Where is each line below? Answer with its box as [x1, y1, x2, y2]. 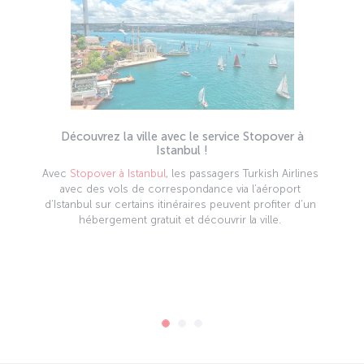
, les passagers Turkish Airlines [165, 167, 318, 180]
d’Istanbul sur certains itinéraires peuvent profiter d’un [44, 198, 316, 210]
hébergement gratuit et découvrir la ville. [79, 214, 281, 226]
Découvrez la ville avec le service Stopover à [60, 129, 304, 144]
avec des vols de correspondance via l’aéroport [59, 183, 301, 195]
